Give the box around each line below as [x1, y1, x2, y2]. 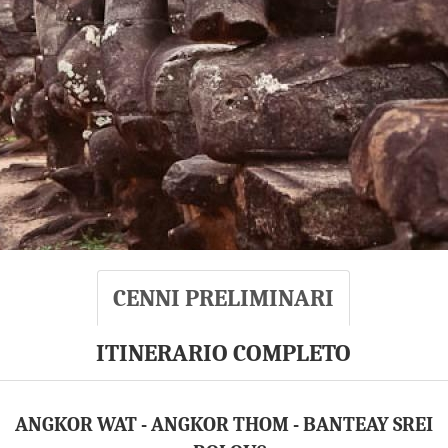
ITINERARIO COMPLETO [95, 339, 351, 367]
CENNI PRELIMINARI [112, 284, 334, 312]
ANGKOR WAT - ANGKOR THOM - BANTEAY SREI [15, 413, 433, 436]
